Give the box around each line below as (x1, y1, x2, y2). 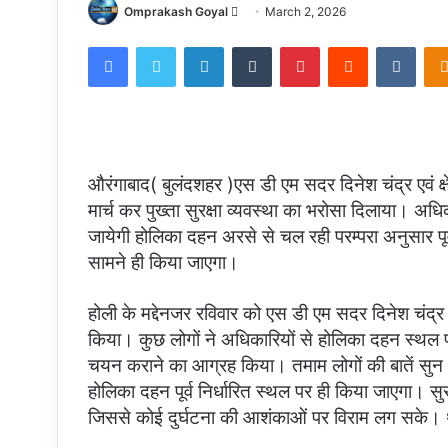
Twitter (175, 38, 219, 55)
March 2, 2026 (265, 3, 346, 19)
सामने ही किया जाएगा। (88, 251, 239, 275)
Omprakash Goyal (124, 3, 228, 19)
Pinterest (319, 38, 376, 55)
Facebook (127, 38, 188, 55)
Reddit (367, 38, 407, 55)
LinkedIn (223, 38, 275, 55)
